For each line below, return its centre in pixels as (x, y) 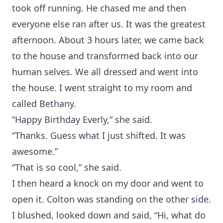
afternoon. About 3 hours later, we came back (108, 40)
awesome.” (35, 151)
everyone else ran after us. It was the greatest (109, 24)
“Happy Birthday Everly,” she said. (82, 119)
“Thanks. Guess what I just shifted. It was (99, 135)
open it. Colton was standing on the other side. (111, 199)
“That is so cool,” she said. (67, 167)
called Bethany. (44, 104)
